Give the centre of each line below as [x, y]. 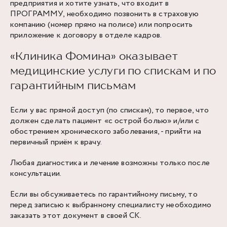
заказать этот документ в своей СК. [76, 216]
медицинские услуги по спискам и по [113, 70]
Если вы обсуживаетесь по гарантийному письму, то [104, 194]
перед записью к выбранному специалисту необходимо [111, 205]
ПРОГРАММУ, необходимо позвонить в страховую [104, 14]
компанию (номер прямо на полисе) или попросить [102, 25]
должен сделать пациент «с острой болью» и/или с [105, 121]
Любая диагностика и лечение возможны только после [110, 163]
